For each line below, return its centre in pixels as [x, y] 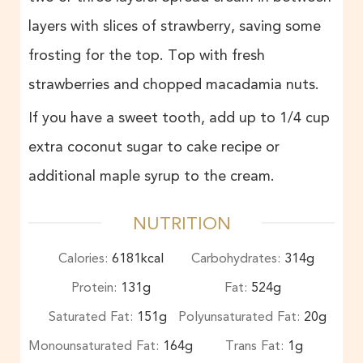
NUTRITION [181, 223]
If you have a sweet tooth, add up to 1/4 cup [179, 118]
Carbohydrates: [237, 258]
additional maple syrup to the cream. [152, 176]
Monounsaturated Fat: [96, 346]
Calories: [85, 258]
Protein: [96, 287]
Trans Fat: [256, 346]
